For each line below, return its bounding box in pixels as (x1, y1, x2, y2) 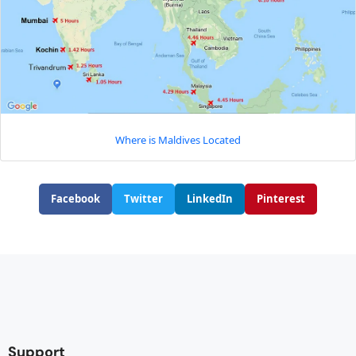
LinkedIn (187, 191, 233, 206)
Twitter (124, 191, 163, 206)
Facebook (51, 191, 100, 206)
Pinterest (257, 191, 305, 206)
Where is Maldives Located (115, 132, 241, 147)
